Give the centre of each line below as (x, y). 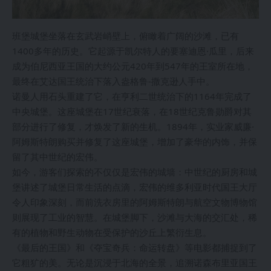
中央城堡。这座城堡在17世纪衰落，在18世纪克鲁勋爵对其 (132, 112)
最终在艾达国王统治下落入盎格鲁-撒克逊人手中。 (113, 81)
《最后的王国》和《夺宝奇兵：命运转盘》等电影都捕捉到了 (135, 248)
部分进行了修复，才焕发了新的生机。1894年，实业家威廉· (133, 127)
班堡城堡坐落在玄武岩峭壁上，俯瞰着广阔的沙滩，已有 (126, 36)
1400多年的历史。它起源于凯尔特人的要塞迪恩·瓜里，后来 (133, 51)
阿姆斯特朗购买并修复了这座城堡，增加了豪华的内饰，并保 (135, 142)
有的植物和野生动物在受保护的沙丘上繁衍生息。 (112, 233)
